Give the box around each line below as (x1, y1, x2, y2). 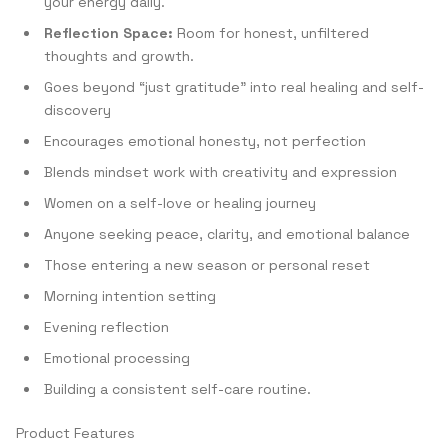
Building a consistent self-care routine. (44, 380, 311, 398)
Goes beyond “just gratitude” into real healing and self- (44, 78, 424, 96)
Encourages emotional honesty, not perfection (44, 132, 366, 150)
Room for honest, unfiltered (173, 24, 369, 42)
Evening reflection (44, 318, 169, 336)
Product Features (16, 424, 135, 442)
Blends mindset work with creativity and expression (44, 163, 397, 181)
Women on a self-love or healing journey (44, 194, 316, 212)
